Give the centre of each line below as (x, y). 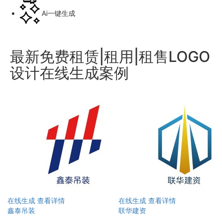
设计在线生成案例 (69, 73)
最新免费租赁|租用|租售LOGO (110, 57)
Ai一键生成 (58, 13)
